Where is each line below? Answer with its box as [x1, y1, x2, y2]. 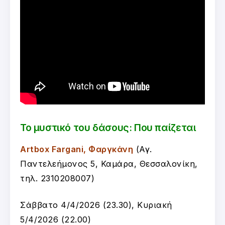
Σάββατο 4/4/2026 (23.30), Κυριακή [20, 199, 172, 210]
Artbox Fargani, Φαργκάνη [20, 144, 133, 154]
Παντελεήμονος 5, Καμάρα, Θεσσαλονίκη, [20, 158, 198, 169]
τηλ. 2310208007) [20, 173, 94, 183]
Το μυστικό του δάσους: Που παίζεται [20, 121, 196, 134]
